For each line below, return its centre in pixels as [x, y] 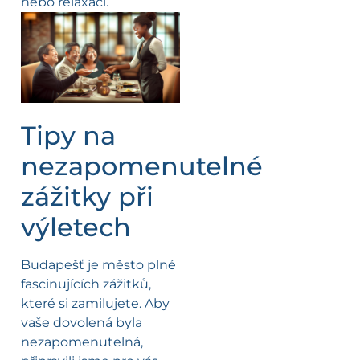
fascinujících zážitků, [86, 284]
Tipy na [68, 135]
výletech [76, 227]
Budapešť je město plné [98, 264]
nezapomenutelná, [82, 342]
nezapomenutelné [142, 166]
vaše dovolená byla [82, 322]
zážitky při [87, 196]
